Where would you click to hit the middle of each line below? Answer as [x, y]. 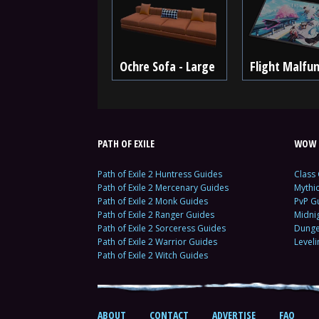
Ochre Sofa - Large [167, 66]
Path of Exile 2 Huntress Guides [160, 174]
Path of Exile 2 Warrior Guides [157, 242]
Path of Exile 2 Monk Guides [153, 201]
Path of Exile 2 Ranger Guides [156, 215]
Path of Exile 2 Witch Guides [153, 255]
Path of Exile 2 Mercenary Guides [163, 188]
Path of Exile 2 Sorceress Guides [162, 228]
